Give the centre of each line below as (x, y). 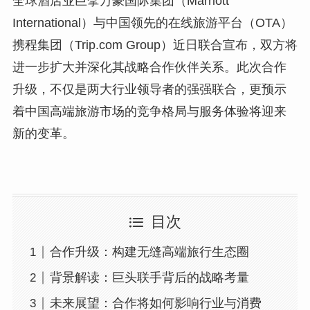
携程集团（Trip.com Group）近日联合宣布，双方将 (155, 45)
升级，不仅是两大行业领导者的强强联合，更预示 (149, 89)
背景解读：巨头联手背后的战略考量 (149, 278)
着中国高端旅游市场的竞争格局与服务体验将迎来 (149, 111)
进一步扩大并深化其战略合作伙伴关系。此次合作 (149, 67)
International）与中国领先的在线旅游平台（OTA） (152, 22)
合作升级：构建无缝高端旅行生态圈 (149, 252)
